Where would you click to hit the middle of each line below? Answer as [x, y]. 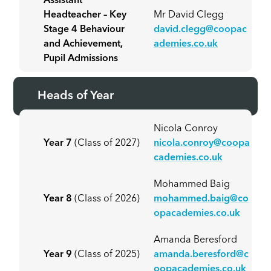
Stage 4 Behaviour [84, 30]
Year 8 [59, 199]
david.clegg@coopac [201, 30]
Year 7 [59, 144]
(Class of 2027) [107, 144]
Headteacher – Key [85, 15]
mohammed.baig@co [201, 199]
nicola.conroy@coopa [202, 144]
